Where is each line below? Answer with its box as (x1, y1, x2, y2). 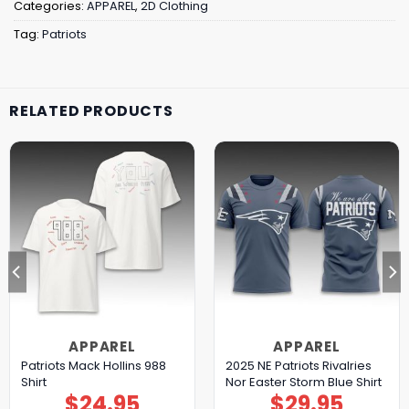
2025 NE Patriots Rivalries (225, 356, 372, 374)
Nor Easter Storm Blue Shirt (225, 372, 382, 391)
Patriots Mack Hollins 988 (20, 356, 166, 374)
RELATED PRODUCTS (9, 100, 173, 122)
